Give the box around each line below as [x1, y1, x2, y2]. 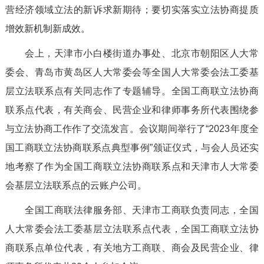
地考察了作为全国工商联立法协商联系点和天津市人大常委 [5, 161, 259, 172]
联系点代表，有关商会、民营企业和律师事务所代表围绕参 [5, 105, 259, 115]
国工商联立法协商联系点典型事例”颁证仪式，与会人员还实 [5, 143, 259, 153]
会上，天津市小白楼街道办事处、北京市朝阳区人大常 [5, 48, 259, 59]
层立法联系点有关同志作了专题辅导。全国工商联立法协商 [5, 86, 259, 97]
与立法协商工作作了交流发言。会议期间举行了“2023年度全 [5, 124, 259, 134]
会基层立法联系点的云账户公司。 [5, 180, 147, 191]
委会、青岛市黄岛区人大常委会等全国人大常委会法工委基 [5, 67, 259, 78]
